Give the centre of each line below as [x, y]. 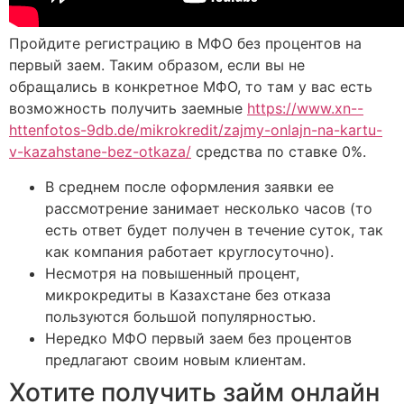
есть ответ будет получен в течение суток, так [214, 230]
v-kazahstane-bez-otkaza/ [100, 152]
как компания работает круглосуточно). [189, 251]
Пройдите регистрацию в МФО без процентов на [185, 44]
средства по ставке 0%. [279, 152]
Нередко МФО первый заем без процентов [198, 338]
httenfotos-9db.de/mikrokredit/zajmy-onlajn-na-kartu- [196, 130]
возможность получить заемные [128, 109]
